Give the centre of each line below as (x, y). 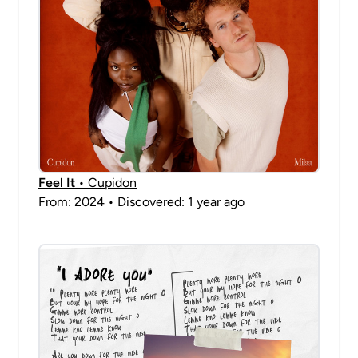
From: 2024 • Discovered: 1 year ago (141, 202)
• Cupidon (106, 183)
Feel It (57, 183)
